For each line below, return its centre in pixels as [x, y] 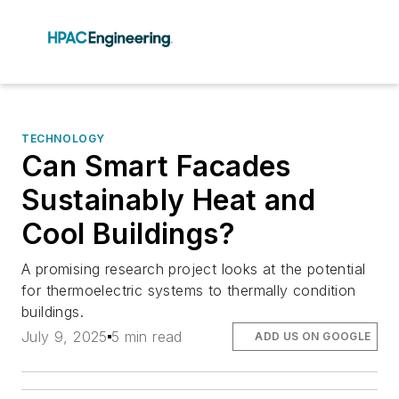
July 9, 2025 [65, 337]
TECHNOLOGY [63, 138]
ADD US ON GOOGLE [313, 337]
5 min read [147, 337]
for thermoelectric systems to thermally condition [189, 290]
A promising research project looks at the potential [194, 269]
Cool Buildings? [128, 234]
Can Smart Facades [156, 166]
